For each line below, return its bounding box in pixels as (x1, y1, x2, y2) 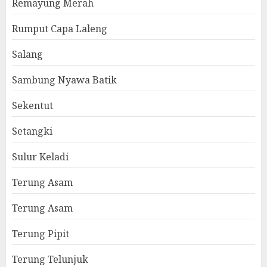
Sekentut (12, 99, 53, 113)
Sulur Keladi (12, 150, 69, 164)
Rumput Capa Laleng (12, 22, 107, 36)
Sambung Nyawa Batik (12, 73, 117, 87)
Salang (12, 48, 43, 61)
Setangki (12, 125, 52, 138)
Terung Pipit (12, 227, 69, 241)
